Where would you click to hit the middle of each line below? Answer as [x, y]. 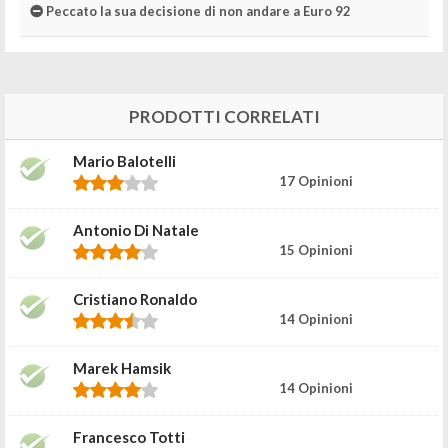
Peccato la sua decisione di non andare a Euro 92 [197, 11]
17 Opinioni [315, 180]
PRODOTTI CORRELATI [224, 116]
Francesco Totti [129, 436]
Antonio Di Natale [136, 229]
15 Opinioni [315, 249]
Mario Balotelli [124, 160]
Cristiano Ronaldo [135, 298]
